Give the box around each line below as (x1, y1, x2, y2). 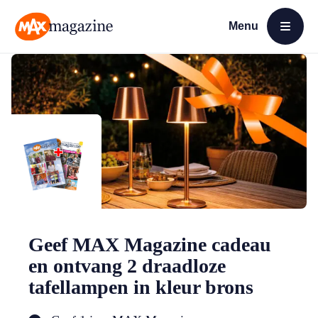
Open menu (228, 37, 280, 50)
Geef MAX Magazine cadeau (28, 234, 271, 256)
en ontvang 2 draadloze (28, 255, 226, 277)
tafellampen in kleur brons (28, 276, 253, 298)
